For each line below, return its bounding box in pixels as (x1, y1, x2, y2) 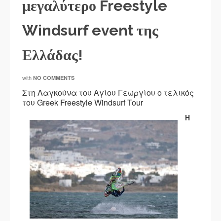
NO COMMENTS (33, 74, 74, 81)
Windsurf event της (22, 22, 158, 39)
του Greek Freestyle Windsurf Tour (22, 97, 143, 108)
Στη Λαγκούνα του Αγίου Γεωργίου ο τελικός (22, 87, 194, 98)
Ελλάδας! (22, 46, 83, 64)
